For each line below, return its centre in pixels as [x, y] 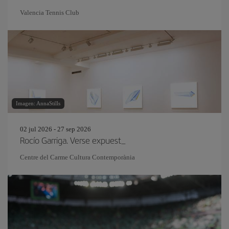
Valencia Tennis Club [50, 13]
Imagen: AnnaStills [38, 103]
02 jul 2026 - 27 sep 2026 [55, 129]
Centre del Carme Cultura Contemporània [77, 157]
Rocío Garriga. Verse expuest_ [73, 140]
